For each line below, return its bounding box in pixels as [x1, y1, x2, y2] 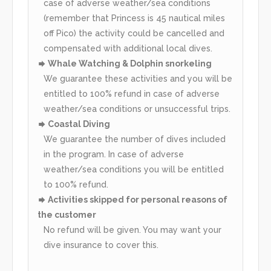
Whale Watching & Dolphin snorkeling [46, 59, 212, 69]
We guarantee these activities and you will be [44, 74, 232, 84]
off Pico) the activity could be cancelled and [44, 28, 224, 39]
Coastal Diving [46, 119, 110, 129]
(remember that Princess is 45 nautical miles [44, 13, 225, 24]
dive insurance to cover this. [44, 240, 158, 250]
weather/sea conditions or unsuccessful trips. [44, 104, 230, 114]
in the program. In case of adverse [44, 149, 184, 160]
